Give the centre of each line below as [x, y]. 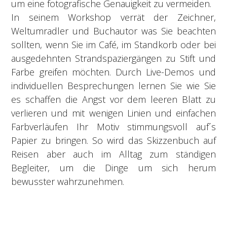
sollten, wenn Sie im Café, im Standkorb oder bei [113, 44]
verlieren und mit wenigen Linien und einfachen [113, 113]
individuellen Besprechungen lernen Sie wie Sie [113, 85]
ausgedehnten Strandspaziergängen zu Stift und [113, 58]
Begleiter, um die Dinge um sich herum [113, 167]
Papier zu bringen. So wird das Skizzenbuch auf [113, 140]
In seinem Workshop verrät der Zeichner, [113, 17]
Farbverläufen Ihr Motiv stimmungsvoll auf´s [113, 126]
